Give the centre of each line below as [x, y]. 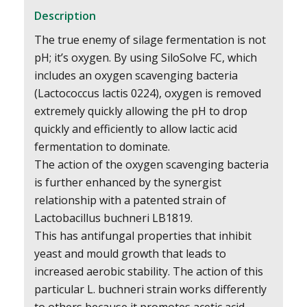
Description [65, 15]
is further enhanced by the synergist [127, 183]
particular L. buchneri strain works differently [150, 290]
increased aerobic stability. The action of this [148, 272]
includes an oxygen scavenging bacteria [136, 76]
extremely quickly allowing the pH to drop [140, 111]
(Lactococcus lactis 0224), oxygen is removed [147, 94]
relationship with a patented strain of [130, 200]
